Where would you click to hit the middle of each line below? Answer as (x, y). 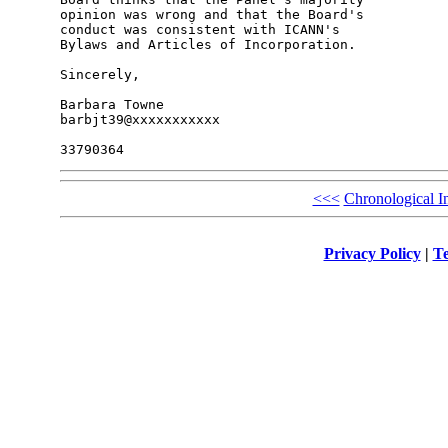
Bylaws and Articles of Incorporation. (207, 45)
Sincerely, (99, 75)
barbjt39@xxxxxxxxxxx (139, 120)
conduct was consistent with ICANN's (203, 30)
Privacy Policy (372, 253)
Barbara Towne (111, 105)
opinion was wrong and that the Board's (215, 15)
